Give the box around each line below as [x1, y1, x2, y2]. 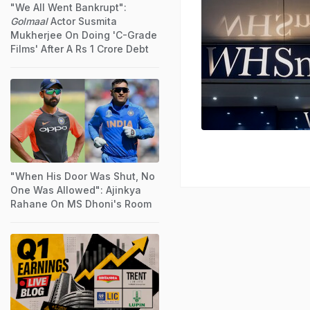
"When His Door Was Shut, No [10, 170, 155, 182]
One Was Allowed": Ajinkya [10, 183, 141, 196]
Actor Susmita [48, 15, 117, 27]
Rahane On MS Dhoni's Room [10, 197, 152, 210]
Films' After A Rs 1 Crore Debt [10, 42, 149, 55]
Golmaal [10, 15, 48, 27]
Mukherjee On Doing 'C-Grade [10, 28, 157, 41]
